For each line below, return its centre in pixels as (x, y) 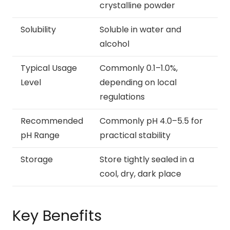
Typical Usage (49, 68)
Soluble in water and (140, 30)
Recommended (52, 121)
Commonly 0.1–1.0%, (139, 68)
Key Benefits (57, 216)
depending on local (138, 83)
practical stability (135, 136)
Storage (37, 160)
